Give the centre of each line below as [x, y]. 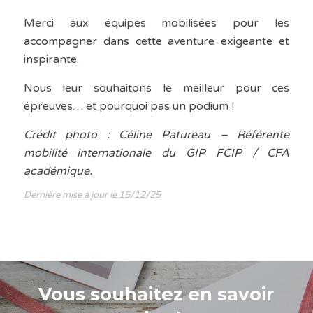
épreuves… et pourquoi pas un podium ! [129, 107]
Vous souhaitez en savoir [156, 294]
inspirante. [51, 60]
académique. [58, 172]
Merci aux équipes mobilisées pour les [156, 23]
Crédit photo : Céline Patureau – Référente [156, 135]
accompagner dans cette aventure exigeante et [156, 42]
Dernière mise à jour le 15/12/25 [92, 195]
